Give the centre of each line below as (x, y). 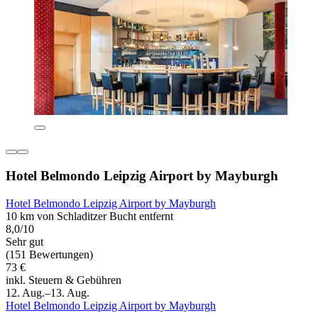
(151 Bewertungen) (49, 254)
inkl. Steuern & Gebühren (64, 280)
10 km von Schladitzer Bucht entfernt (89, 216)
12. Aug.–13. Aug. (48, 292)
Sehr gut (24, 241)
